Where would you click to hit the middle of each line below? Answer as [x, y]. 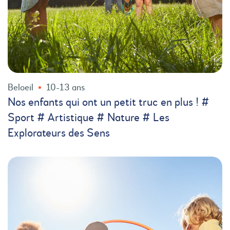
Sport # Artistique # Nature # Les [89, 118]
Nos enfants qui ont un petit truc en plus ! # [109, 102]
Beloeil [21, 88]
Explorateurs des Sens [59, 133]
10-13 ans [65, 88]
